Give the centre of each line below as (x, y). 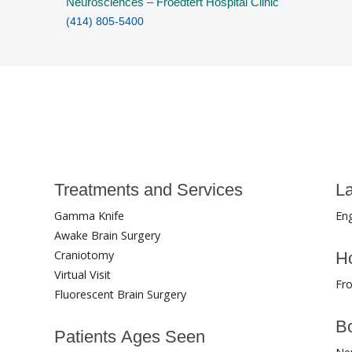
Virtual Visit (83, 275)
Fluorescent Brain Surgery (121, 295)
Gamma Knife (90, 216)
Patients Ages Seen (130, 336)
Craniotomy (84, 255)
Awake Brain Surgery (108, 236)
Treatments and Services (149, 190)
